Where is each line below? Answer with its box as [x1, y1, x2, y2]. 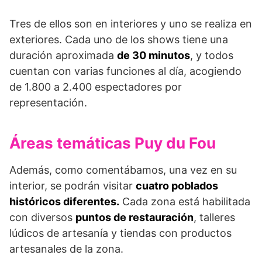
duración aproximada [9, 49, 117, 62]
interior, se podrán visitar [9, 180, 136, 192]
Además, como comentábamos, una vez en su [9, 164, 237, 177]
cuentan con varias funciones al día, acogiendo [9, 65, 242, 78]
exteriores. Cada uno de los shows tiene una [9, 33, 228, 46]
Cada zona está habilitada [119, 195, 250, 208]
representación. [9, 96, 87, 109]
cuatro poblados [136, 180, 218, 192]
